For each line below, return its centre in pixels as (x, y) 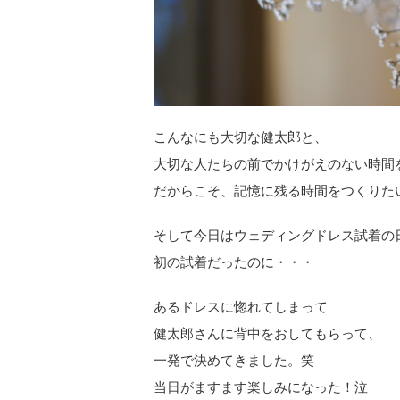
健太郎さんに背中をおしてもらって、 (267, 333)
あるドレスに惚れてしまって (241, 307)
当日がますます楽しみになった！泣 (261, 387)
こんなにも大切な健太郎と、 (241, 137)
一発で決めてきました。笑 (234, 360)
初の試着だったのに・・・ (234, 262)
